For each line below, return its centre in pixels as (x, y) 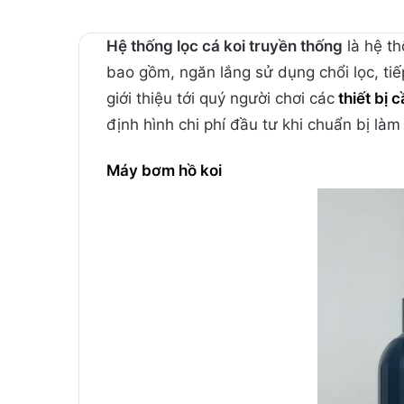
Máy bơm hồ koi (166, 170)
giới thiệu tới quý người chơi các (220, 98)
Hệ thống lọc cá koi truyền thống (225, 46)
